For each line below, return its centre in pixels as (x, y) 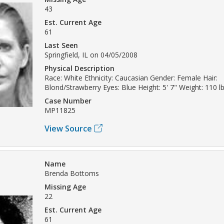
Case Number (68, 100)
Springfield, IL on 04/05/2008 (91, 54)
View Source (68, 128)
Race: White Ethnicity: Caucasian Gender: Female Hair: (131, 77)
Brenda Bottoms (72, 173)
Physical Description (79, 68)
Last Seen (61, 45)
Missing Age (65, 186)
